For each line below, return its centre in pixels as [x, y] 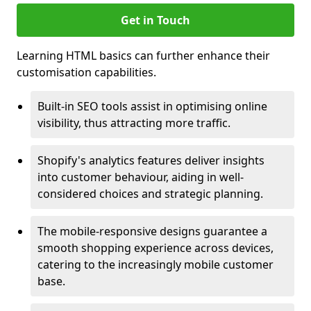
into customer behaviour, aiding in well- [141, 177]
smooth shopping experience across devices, [155, 248]
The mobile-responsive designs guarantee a [152, 231]
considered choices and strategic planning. [150, 194]
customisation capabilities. [86, 72]
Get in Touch [155, 20]
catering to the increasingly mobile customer [155, 264]
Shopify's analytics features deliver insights [151, 160]
